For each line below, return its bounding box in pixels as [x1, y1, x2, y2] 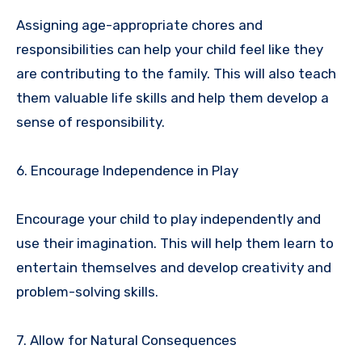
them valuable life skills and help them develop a [16, 89, 329, 106]
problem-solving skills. [16, 283, 158, 300]
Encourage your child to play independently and [16, 210, 321, 227]
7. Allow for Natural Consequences [16, 331, 237, 348]
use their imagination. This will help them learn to [16, 234, 334, 251]
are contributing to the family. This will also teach [16, 65, 336, 82]
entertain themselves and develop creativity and [16, 259, 331, 276]
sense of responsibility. [16, 113, 165, 130]
